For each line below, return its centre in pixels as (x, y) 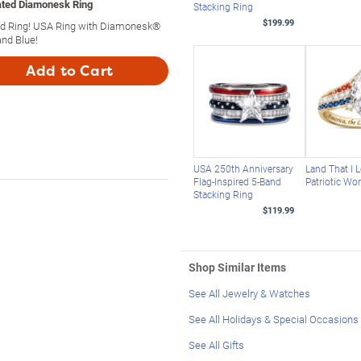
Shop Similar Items (237, 267)
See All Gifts (216, 344)
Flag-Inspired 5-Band (237, 181)
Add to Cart (70, 71)
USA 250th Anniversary (243, 168)
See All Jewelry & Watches (249, 293)
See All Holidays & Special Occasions (274, 319)
